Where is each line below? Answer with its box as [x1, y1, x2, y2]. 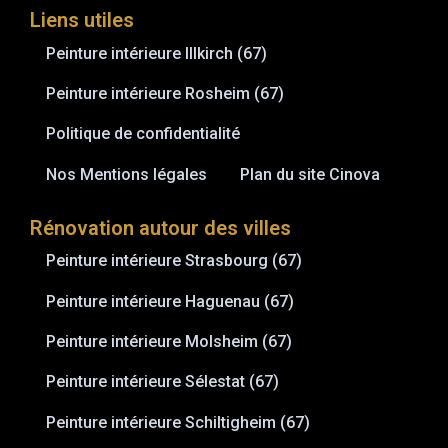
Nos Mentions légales [46, 164, 208, 184]
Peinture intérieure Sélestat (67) [46, 372, 280, 392]
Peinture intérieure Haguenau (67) [46, 291, 295, 311]
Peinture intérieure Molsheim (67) [46, 331, 293, 351]
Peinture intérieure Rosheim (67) [46, 83, 285, 103]
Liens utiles [30, 8, 134, 33]
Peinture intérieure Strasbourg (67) [46, 251, 303, 271]
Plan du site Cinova [240, 164, 381, 184]
